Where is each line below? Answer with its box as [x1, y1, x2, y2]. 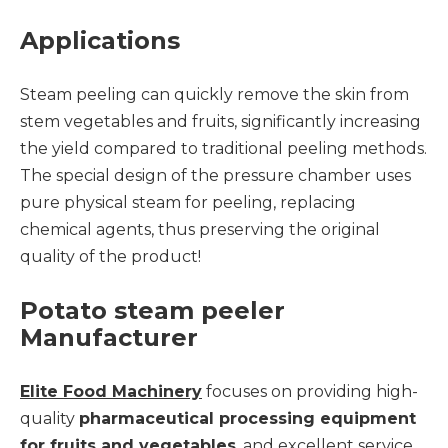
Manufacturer [20, 323, 198, 352]
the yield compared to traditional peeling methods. [20, 139, 427, 158]
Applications [20, 26, 180, 55]
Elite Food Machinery [20, 382, 202, 401]
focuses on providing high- [202, 382, 418, 401]
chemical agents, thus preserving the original [20, 220, 380, 239]
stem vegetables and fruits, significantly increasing [20, 112, 421, 131]
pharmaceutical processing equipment [79, 409, 416, 428]
